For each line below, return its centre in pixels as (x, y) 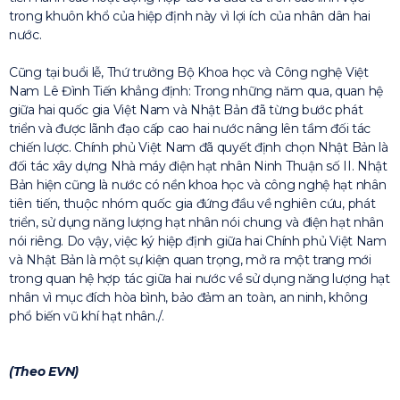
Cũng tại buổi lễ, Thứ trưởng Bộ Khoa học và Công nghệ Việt (189, 72)
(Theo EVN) (44, 371)
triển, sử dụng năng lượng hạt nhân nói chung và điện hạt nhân (196, 222)
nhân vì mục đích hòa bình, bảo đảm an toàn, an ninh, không (188, 297)
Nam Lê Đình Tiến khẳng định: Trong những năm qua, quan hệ (196, 91)
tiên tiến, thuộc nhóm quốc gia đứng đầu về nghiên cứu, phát (192, 203)
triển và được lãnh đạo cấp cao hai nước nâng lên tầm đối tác (190, 128)
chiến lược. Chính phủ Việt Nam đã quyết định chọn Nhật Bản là (199, 147)
